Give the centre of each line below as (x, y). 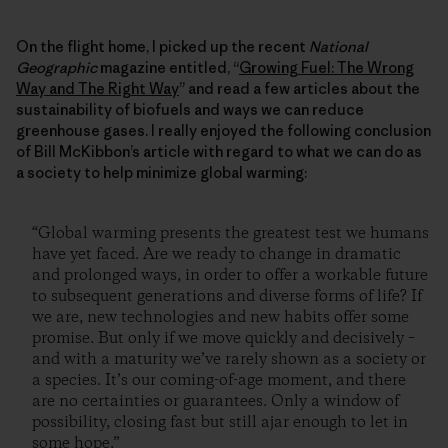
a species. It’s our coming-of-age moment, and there (219, 381)
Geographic (56, 68)
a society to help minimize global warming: (161, 173)
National (338, 47)
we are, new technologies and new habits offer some (220, 318)
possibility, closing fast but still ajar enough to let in (220, 423)
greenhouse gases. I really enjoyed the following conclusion (223, 131)
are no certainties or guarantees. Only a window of (215, 402)
